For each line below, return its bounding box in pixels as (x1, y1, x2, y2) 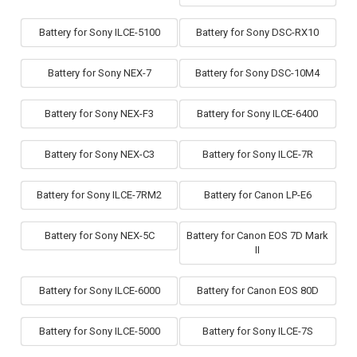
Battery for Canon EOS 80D (196, 284, 319, 297)
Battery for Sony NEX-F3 (45, 108, 155, 120)
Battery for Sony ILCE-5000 (38, 325, 160, 338)
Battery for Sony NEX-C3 (44, 148, 155, 161)
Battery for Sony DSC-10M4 (195, 67, 320, 80)
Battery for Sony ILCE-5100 (38, 26, 160, 39)
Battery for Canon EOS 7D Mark (186, 229, 329, 242)
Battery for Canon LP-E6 (203, 189, 312, 202)
